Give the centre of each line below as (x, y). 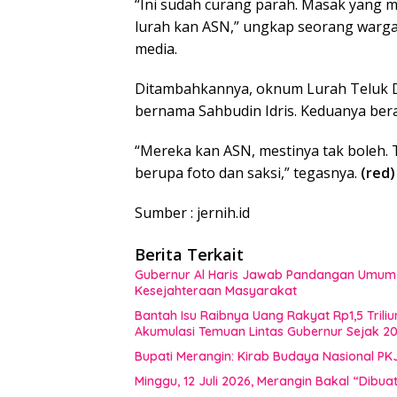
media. (156, 49)
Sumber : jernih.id (192, 213)
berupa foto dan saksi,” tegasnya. (248, 173)
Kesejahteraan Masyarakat (216, 291)
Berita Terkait (189, 255)
